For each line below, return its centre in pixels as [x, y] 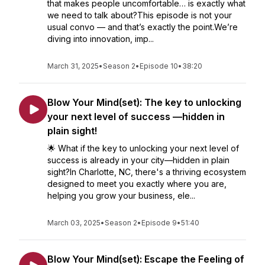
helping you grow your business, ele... [121, 195]
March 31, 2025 [73, 66]
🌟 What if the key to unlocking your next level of [143, 148]
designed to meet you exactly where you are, [137, 184]
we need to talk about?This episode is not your [140, 15]
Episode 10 [159, 66]
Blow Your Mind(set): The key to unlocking [144, 102]
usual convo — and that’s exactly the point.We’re [143, 27]
